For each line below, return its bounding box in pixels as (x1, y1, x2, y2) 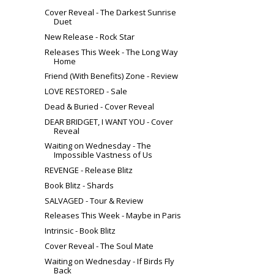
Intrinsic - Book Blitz (45, 225, 116, 237)
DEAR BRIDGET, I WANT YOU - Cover (45, 116, 174, 127)
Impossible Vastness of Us (54, 149, 153, 161)
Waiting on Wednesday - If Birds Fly (45, 255, 175, 267)
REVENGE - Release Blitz (45, 165, 133, 176)
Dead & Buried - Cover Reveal (45, 100, 155, 112)
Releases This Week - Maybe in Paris (45, 210, 182, 221)
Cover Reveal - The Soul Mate (45, 240, 154, 251)
